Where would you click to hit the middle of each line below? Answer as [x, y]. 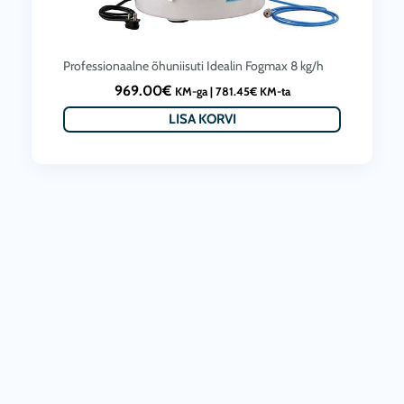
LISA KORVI [202, 119]
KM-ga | [195, 92]
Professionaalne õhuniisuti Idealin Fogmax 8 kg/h [193, 66]
